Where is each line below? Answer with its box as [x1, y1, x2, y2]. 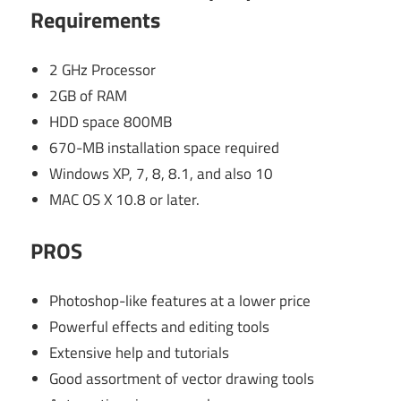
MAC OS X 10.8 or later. [49, 188, 200, 212]
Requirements [30, 3, 160, 36]
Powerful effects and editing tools [49, 315, 270, 339]
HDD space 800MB [49, 110, 173, 134]
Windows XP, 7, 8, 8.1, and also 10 [49, 162, 274, 186]
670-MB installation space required [49, 136, 280, 160]
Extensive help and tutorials [49, 341, 230, 365]
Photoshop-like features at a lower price [49, 289, 311, 313]
